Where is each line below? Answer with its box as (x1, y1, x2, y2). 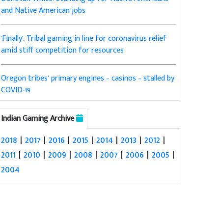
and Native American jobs (1, 4, 86, 18)
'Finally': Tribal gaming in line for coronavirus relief (1, 32, 167, 46)
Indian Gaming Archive (1, 112, 77, 126)
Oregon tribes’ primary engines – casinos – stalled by (1, 72, 175, 85)
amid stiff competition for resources (1, 44, 124, 57)
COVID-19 (1, 83, 31, 97)
